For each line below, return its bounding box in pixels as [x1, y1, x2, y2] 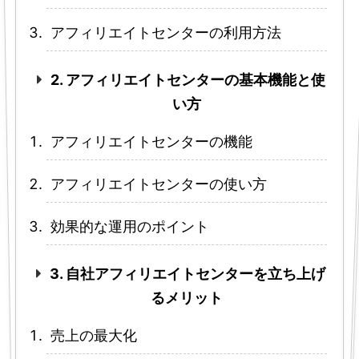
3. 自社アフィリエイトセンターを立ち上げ [50, 265, 326, 283]
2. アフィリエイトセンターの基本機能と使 [50, 71, 325, 89]
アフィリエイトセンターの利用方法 [50, 24, 281, 42]
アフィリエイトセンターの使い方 [50, 175, 267, 193]
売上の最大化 [50, 327, 138, 345]
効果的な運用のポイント [50, 218, 209, 236]
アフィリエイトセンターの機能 [50, 133, 253, 151]
